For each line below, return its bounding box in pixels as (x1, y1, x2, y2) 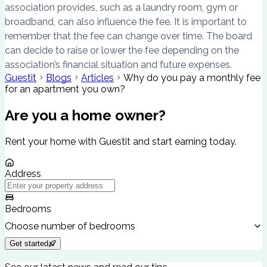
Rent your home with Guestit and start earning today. (5, 136, 237, 148)
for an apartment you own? (5, 83, 125, 95)
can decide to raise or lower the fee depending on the (5, 45, 239, 57)
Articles (81, 72, 114, 84)
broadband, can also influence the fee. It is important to (5, 16, 247, 28)
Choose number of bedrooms (5, 220, 135, 232)
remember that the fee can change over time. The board (5, 30, 252, 42)
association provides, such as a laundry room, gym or (5, 2, 238, 14)
